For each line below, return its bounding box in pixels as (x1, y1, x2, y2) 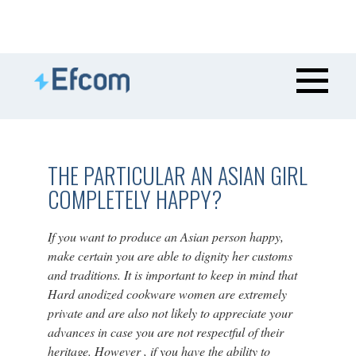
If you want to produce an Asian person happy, (47, 228, 284, 245)
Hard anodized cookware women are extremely (47, 285, 287, 302)
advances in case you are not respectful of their (47, 323, 284, 340)
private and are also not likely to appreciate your (47, 304, 292, 321)
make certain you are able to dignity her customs (47, 247, 292, 264)
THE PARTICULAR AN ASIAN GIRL (47, 159, 308, 192)
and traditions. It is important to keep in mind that (47, 266, 297, 283)
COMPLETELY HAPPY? (47, 183, 222, 215)
